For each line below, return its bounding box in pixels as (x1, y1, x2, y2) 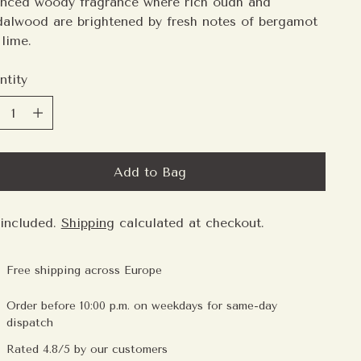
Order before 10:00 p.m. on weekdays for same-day (6, 299, 277, 313)
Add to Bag (113, 164, 186, 180)
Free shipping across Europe (6, 263, 162, 278)
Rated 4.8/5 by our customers (6, 342, 168, 357)
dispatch (6, 316, 53, 330)
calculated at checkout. (114, 215, 264, 231)
